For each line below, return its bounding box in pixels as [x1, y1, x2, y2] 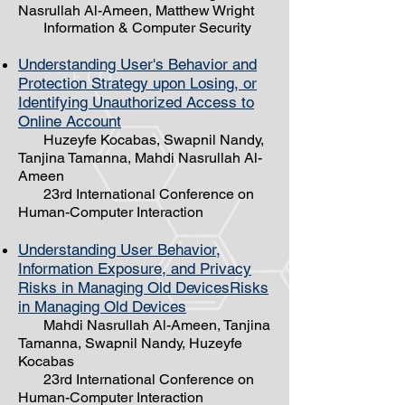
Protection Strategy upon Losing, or [18, 74, 257, 92]
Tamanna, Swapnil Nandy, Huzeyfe [18, 334, 242, 352]
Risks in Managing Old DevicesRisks [18, 278, 268, 297]
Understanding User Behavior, [18, 240, 221, 259]
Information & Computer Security [18, 19, 251, 36]
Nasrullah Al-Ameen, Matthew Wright [18, 2, 258, 19]
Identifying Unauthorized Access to [18, 93, 254, 111]
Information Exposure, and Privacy [18, 259, 251, 278]
